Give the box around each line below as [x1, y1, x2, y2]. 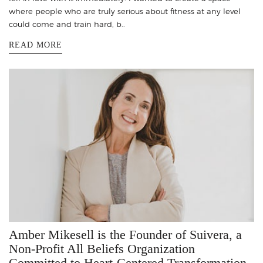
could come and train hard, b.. [9, 19, 125, 29]
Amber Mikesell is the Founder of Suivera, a [9, 227, 242, 242]
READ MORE [9, 41, 62, 50]
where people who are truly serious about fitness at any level [9, 6, 241, 16]
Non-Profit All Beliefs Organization [9, 241, 195, 256]
